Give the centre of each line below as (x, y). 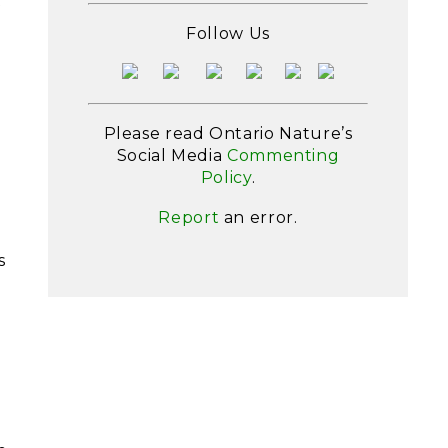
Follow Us (228, 33)
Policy (226, 177)
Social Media (171, 155)
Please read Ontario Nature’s (228, 133)
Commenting (283, 155)
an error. (258, 217)
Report (189, 217)
